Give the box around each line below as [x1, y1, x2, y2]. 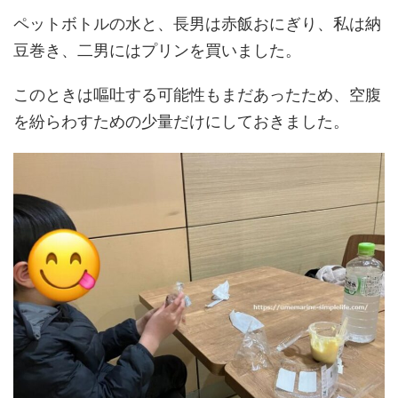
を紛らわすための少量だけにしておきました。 [13, 111, 349, 131]
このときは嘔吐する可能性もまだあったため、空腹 [13, 84, 381, 104]
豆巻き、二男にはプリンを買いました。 [13, 40, 301, 60]
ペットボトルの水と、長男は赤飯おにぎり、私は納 [13, 13, 381, 33]
